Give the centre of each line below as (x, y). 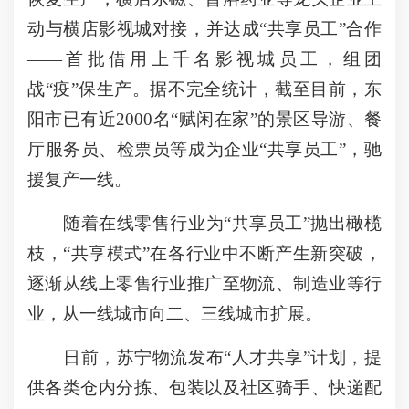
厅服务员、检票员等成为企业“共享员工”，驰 (204, 149)
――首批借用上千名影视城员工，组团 (204, 59)
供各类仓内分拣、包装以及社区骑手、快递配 (204, 388)
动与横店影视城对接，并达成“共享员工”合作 (204, 29)
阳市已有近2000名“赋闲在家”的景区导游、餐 (204, 119)
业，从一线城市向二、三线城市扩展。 (175, 314)
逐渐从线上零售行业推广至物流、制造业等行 (204, 283)
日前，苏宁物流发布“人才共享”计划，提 (204, 357)
